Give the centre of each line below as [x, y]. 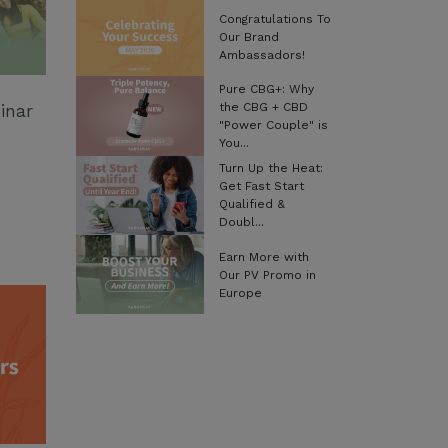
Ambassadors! [261, 54]
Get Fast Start [261, 186]
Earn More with [263, 256]
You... [233, 142]
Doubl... [241, 222]
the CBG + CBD [263, 106]
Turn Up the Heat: [270, 168]
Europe [240, 292]
